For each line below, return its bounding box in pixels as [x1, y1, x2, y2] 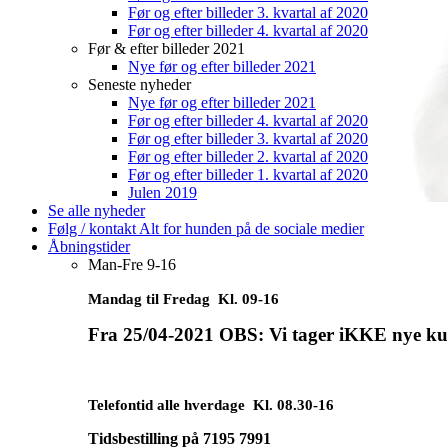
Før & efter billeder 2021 [88, 40, 245, 57]
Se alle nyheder [48, 202, 145, 219]
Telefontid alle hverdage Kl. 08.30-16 [88, 397, 334, 413]
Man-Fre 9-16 [88, 256, 176, 273]
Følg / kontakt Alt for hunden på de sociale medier [48, 220, 364, 237]
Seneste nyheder [88, 76, 191, 93]
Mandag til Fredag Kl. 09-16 [88, 291, 279, 307]
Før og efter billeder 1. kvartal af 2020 [128, 166, 368, 183]
